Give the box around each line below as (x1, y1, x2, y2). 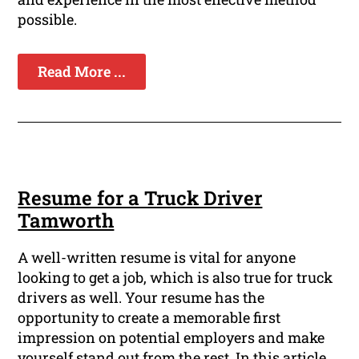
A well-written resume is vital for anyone (18, 248, 296, 268)
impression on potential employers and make (18, 328, 325, 348)
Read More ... (38, 62, 127, 82)
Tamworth (18, 208, 115, 234)
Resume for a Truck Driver (18, 185, 263, 212)
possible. (18, 10, 78, 30)
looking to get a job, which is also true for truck (18, 268, 333, 288)
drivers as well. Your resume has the (18, 288, 265, 308)
